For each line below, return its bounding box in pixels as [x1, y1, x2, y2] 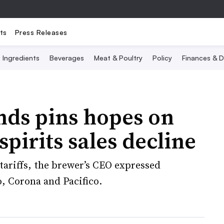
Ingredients [2, 53, 39, 62]
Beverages [49, 53, 84, 62]
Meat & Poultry [94, 53, 142, 62]
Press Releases [14, 27, 67, 36]
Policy [152, 53, 172, 62]
